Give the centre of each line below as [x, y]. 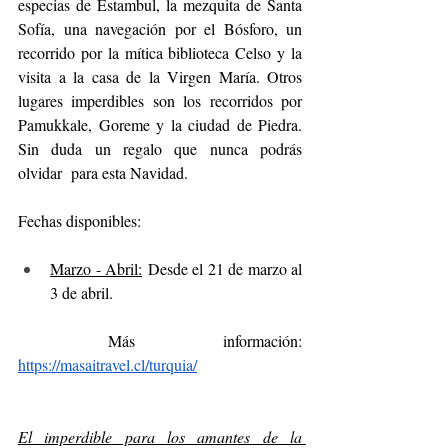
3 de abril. [81, 292]
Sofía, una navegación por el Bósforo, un [160, 28]
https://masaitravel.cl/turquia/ [107, 364]
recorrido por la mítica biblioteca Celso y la [160, 52]
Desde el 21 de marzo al [222, 268]
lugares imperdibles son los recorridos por [160, 100]
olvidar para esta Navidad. [103, 172]
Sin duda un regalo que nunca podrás [160, 148]
